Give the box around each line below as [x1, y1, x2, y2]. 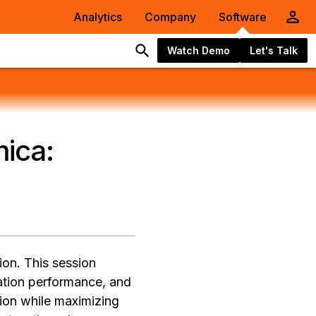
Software [219, 10, 267, 24]
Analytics [73, 10, 122, 24]
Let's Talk [250, 44, 298, 56]
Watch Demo [167, 44, 230, 56]
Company [145, 10, 196, 24]
